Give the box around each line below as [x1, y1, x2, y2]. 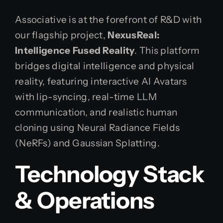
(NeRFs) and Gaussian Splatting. [15, 137, 160, 149]
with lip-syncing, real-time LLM [15, 91, 157, 103]
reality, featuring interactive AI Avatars [15, 75, 187, 87]
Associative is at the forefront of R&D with [15, 13, 202, 25]
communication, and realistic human [15, 106, 178, 118]
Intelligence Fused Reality [15, 44, 135, 56]
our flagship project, [15, 29, 108, 41]
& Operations [15, 186, 154, 215]
